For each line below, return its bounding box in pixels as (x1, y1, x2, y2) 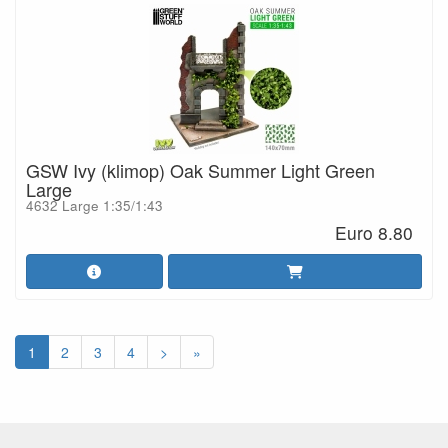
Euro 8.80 (335, 220, 414, 246)
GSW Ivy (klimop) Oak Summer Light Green (26, 156, 375, 183)
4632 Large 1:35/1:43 (26, 195, 163, 215)
